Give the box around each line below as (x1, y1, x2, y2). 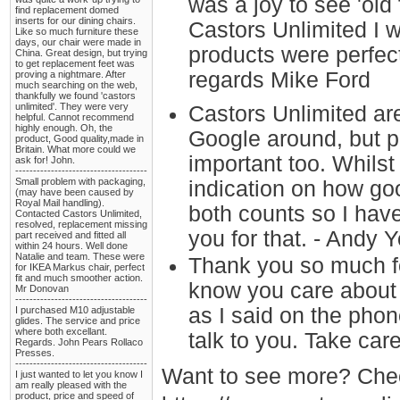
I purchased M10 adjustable (15, 304, 135, 315)
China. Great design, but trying (15, 47, 147, 58)
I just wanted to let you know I (15, 369, 143, 379)
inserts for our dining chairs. (15, 15, 136, 26)
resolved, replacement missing (15, 219, 147, 229)
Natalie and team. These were (15, 251, 145, 262)
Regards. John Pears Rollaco (15, 337, 143, 347)
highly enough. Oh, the (15, 122, 112, 133)
